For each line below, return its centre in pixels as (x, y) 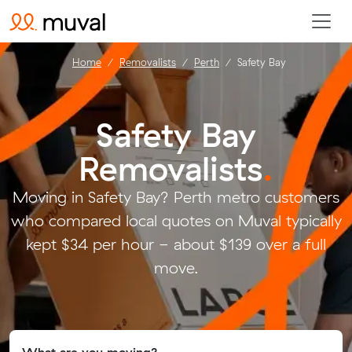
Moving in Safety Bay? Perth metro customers (176, 197)
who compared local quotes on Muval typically (176, 220)
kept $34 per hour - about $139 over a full (176, 244)
